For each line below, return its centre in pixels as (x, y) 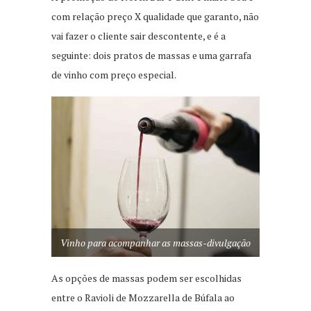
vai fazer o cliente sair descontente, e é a (138, 36)
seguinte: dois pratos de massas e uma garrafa (151, 56)
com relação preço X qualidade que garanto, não (155, 17)
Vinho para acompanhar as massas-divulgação (155, 243)
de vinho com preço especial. (114, 75)
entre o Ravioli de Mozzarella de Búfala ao (143, 298)
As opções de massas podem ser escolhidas (146, 278)
